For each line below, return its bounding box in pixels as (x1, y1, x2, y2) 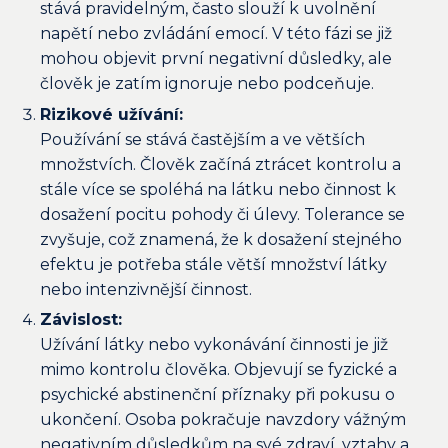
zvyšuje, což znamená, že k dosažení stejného (40, 229, 402, 249)
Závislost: (40, 310, 122, 330)
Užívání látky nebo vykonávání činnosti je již (40, 335, 388, 355)
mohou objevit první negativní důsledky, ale (40, 49, 392, 69)
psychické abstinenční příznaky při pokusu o (40, 385, 395, 405)
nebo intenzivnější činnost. (40, 279, 252, 299)
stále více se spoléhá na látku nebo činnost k (40, 179, 396, 199)
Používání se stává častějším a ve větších (40, 129, 365, 149)
